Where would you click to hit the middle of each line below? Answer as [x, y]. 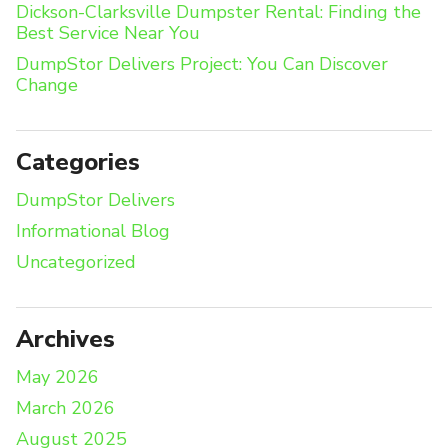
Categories [78, 162]
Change [47, 85]
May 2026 [57, 377]
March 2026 [65, 408]
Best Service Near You [108, 33]
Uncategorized [76, 262]
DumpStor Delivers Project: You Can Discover [202, 64]
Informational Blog [93, 231]
